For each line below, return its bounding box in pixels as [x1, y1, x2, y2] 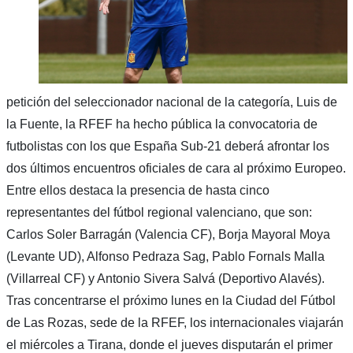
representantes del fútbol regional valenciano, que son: [6, 206, 312, 220]
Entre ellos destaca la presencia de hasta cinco [6, 184, 269, 198]
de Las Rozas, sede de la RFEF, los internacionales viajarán [6, 316, 344, 330]
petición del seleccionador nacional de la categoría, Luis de [6, 95, 337, 110]
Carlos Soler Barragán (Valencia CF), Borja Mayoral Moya [6, 228, 330, 242]
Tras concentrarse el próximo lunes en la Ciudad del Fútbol [6, 294, 336, 308]
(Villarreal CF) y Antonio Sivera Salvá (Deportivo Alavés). [6, 272, 325, 286]
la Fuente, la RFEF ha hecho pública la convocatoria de [6, 117, 318, 132]
